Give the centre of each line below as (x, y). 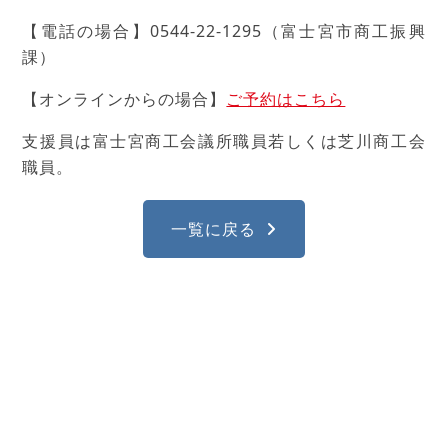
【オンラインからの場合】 (124, 99)
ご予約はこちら (286, 99)
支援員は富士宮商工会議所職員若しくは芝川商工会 (224, 141)
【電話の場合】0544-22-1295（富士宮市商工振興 (224, 31)
